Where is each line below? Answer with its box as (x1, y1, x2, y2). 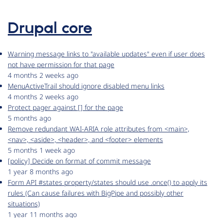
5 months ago (8, 113, 51, 123)
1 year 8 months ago (8, 167, 73, 177)
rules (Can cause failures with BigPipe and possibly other (8, 188, 183, 198)
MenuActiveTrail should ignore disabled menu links (8, 81, 164, 91)
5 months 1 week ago (8, 145, 75, 155)
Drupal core (8, 19, 92, 39)
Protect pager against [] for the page (8, 103, 123, 112)
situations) (8, 199, 40, 209)
